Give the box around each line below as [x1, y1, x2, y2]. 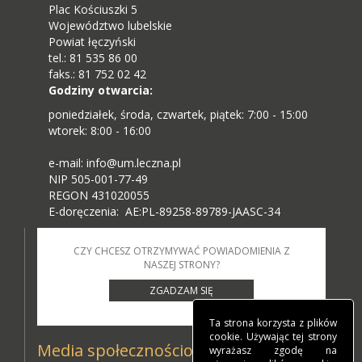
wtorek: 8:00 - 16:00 [48, 122, 151, 138]
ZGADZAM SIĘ [149, 283, 213, 297]
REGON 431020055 [48, 187, 149, 203]
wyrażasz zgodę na [209, 343, 337, 357]
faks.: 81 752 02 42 [48, 65, 146, 82]
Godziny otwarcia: [48, 82, 153, 98]
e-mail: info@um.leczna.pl [48, 154, 181, 170]
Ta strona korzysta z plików [209, 316, 337, 330]
